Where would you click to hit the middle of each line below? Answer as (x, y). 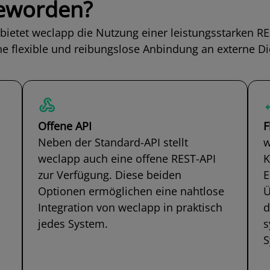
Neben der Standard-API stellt (113, 143)
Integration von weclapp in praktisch (130, 208)
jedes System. (73, 224)
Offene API (65, 126)
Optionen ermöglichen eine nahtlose (131, 191)
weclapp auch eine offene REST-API (127, 159)
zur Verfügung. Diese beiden (110, 175)
